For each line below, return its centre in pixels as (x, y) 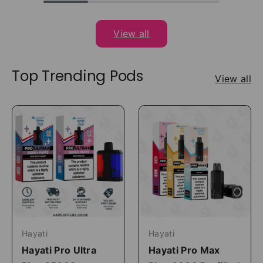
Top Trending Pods (77, 76)
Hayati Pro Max (184, 250)
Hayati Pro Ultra (59, 250)
